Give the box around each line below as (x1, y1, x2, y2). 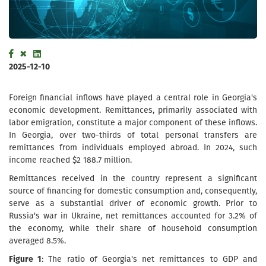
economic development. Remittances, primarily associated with (9, 105, 257, 115)
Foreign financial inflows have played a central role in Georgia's (9, 93, 257, 103)
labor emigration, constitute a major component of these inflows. (9, 118, 257, 128)
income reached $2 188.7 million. (9, 155, 132, 165)
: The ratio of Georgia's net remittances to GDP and (42, 254, 258, 264)
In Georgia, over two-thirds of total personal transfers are (9, 130, 257, 140)
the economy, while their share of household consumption (9, 223, 257, 233)
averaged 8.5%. (9, 236, 68, 246)
